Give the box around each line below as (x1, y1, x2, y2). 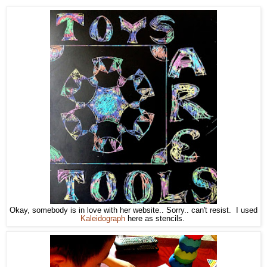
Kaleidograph (80, 215, 125, 223)
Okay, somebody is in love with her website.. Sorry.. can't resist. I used (10, 206, 257, 215)
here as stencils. (125, 215, 187, 223)
